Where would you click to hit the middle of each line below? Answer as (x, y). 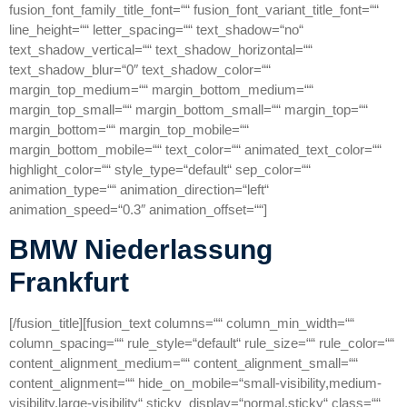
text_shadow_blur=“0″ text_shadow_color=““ (140, 70)
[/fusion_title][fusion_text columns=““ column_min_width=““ (182, 323)
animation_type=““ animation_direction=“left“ (139, 190)
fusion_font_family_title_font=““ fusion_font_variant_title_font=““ (194, 10)
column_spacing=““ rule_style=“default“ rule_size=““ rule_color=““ (202, 342)
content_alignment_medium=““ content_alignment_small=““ (184, 362)
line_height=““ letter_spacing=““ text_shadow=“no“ (156, 30)
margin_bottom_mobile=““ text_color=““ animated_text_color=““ (195, 150)
